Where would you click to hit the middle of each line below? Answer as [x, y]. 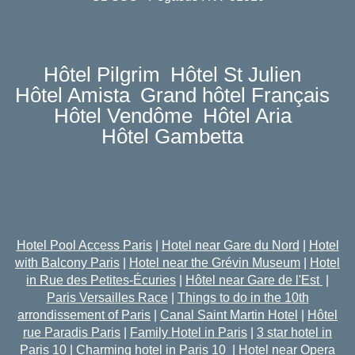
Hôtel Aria [247, 116]
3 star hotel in [294, 332]
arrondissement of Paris [84, 315]
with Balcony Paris [67, 263]
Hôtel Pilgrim [102, 74]
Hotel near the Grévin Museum [215, 263]
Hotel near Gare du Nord [230, 245]
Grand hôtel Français [235, 95]
